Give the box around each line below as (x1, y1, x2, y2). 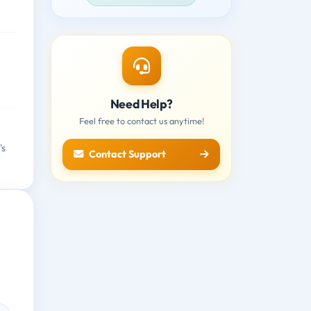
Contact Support (89, 147, 166, 160)
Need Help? (110, 95, 173, 112)
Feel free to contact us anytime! (78, 115, 204, 126)
